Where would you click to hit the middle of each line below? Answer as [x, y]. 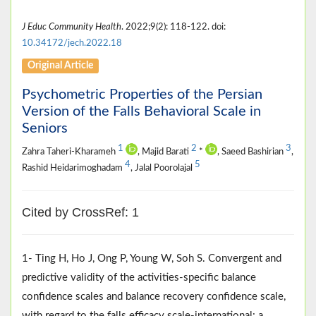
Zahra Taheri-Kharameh [70, 151]
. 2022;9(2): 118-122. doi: [174, 26]
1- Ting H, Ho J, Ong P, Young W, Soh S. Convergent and [152, 258]
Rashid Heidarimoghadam [73, 168]
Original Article [61, 65]
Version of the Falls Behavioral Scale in [141, 111]
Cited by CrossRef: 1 [80, 212]
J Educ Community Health [72, 26]
